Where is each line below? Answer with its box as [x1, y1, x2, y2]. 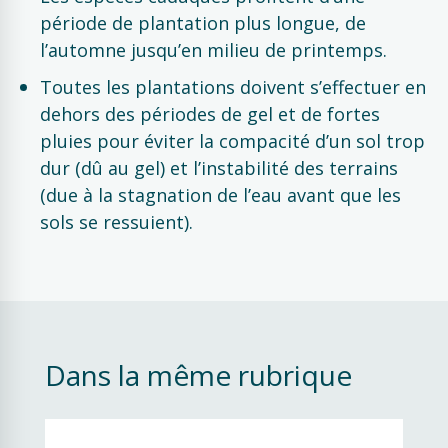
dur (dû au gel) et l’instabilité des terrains [40, 156, 398, 180]
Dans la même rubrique [45, 356, 352, 394]
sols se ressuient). [40, 210, 193, 234]
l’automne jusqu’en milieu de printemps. [40, 38, 387, 62]
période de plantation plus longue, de [40, 11, 366, 35]
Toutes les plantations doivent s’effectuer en [40, 75, 426, 99]
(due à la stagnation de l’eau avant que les [40, 183, 401, 207]
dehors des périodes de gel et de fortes [40, 102, 380, 126]
